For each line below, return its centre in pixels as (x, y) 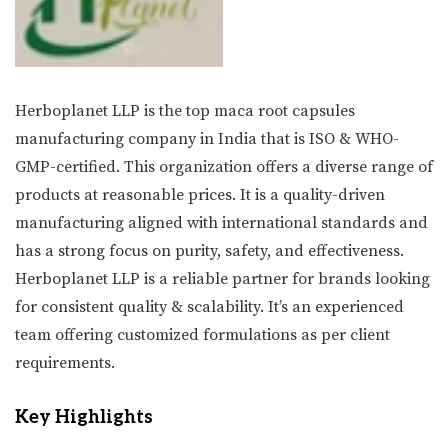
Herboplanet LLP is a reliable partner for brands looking (222, 278)
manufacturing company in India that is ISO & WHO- (207, 138)
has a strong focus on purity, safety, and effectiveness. (209, 250)
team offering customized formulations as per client (202, 334)
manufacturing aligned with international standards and (221, 222)
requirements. (65, 362)
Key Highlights (84, 417)
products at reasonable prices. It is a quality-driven (200, 194)
